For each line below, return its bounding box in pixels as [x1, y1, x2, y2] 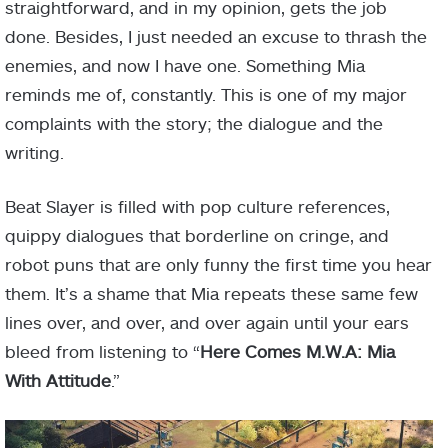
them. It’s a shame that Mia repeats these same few [5, 283, 418, 304]
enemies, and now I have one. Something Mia [5, 55, 365, 76]
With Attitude [5, 370, 111, 391]
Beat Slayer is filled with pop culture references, [5, 196, 390, 217]
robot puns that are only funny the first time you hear [5, 254, 432, 275]
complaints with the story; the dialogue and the [5, 113, 383, 134]
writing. [5, 142, 64, 163]
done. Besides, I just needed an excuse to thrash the [5, 26, 427, 47]
